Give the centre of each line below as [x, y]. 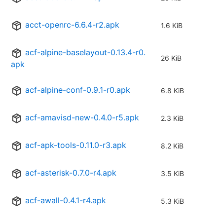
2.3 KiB [172, 118]
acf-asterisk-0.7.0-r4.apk [71, 173]
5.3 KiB [172, 201]
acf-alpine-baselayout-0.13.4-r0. [85, 53]
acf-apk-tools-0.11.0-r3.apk [76, 145]
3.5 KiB [172, 174]
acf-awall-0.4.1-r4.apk [66, 201]
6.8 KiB [172, 91]
